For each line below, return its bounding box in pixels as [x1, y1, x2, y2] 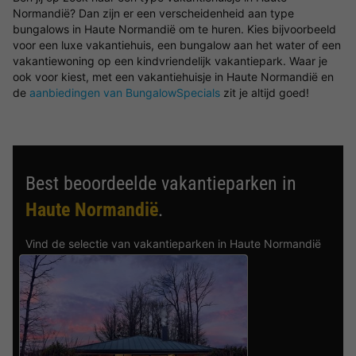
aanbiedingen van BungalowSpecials [29, 86, 220, 99]
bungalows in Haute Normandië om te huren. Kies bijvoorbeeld [13, 22, 336, 36]
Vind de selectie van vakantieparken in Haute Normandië [25, 237, 321, 250]
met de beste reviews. [25, 253, 141, 266]
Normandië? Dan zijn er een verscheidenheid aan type [13, 6, 294, 20]
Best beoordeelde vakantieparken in [25, 172, 296, 195]
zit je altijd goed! [220, 86, 309, 99]
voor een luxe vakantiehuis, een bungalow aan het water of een [13, 38, 341, 52]
